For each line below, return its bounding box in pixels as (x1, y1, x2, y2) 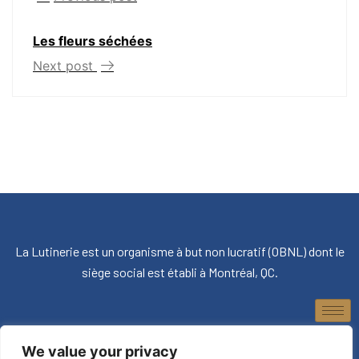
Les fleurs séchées (33, 32, 152, 49)
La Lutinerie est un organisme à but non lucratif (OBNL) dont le (14, 243, 345, 259)
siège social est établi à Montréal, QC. (81, 264, 278, 280)
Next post (33, 57, 97, 74)
